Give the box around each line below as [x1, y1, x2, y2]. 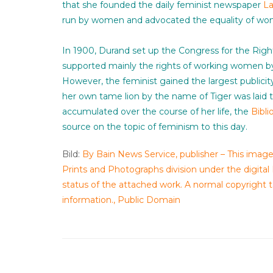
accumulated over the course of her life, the [62, 106, 251, 118]
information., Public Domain [62, 194, 180, 206]
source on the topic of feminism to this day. [62, 121, 247, 133]
